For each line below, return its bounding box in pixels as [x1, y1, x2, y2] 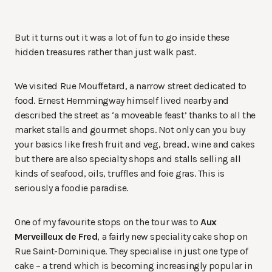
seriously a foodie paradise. [15, 182, 128, 194]
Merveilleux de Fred [15, 231, 98, 243]
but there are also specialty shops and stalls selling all [15, 153, 241, 165]
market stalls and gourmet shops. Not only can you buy [15, 124, 245, 136]
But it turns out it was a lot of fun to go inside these [15, 32, 230, 44]
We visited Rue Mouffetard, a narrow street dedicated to [15, 80, 247, 92]
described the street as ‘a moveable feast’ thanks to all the [15, 109, 256, 121]
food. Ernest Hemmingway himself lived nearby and [15, 95, 229, 107]
